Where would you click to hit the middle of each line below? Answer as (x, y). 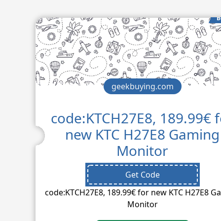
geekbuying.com (142, 86)
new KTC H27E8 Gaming (143, 134)
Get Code (142, 174)
